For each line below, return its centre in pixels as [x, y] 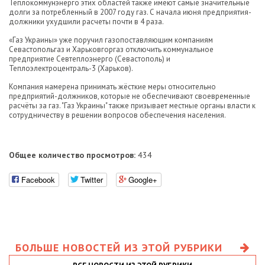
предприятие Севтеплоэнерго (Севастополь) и [90, 59]
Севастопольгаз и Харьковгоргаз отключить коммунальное [111, 49]
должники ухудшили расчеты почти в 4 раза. [86, 22]
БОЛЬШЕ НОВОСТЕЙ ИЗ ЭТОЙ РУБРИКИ [119, 247]
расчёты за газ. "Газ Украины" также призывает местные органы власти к [132, 106]
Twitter [92, 179]
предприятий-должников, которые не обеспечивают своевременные [130, 96]
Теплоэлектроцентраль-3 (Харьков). [71, 68]
